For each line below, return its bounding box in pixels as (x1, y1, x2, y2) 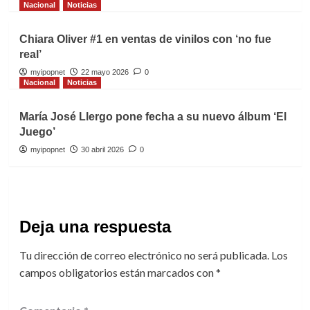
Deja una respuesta (19, 217, 171, 236)
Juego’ (19, 126, 55, 138)
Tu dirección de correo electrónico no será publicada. (19, 248, 269, 262)
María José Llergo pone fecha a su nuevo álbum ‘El (19, 111, 286, 122)
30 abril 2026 (80, 145, 124, 154)
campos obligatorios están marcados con (19, 266, 216, 279)
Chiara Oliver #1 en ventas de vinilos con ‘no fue (19, 33, 271, 45)
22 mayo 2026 (80, 68, 129, 76)
